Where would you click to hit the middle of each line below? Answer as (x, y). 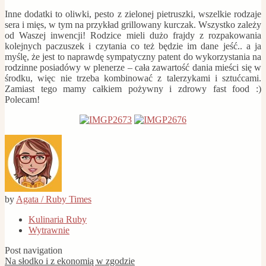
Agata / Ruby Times (54, 199)
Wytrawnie (49, 230)
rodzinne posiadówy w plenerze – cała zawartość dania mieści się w (133, 68)
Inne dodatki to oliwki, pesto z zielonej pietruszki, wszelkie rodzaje (133, 14)
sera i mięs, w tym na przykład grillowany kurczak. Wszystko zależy (133, 25)
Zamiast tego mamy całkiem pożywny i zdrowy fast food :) (133, 89)
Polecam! (22, 100)
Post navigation (34, 251)
